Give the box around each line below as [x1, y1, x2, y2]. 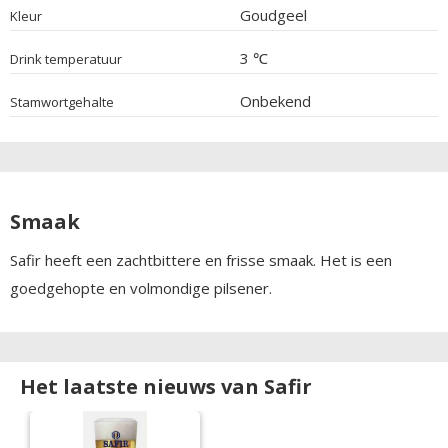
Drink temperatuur [10, 49, 122, 68]
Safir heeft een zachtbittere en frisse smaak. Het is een [10, 249, 392, 270]
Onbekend [239, 90, 311, 111]
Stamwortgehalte [10, 92, 114, 111]
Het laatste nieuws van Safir [20, 372, 312, 400]
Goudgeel [239, 4, 307, 25]
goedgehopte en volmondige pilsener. [10, 277, 276, 298]
